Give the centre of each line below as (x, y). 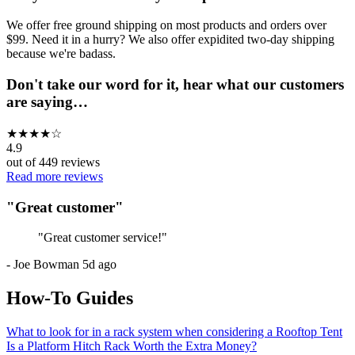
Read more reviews (55, 176)
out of (23, 162)
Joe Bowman (46, 265)
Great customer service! (103, 238)
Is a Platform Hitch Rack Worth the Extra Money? (132, 346)
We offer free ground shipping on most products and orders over (166, 25)
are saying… (47, 102)
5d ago (99, 265)
